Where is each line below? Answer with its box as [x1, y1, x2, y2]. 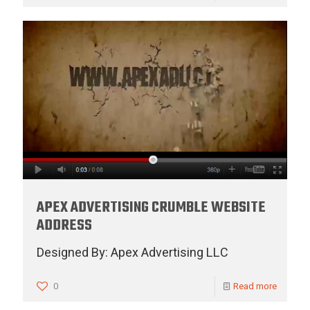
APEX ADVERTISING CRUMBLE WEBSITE [37, 196, 266, 220]
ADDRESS [37, 214, 92, 238]
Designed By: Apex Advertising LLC [37, 244, 228, 263]
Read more [233, 280, 277, 293]
